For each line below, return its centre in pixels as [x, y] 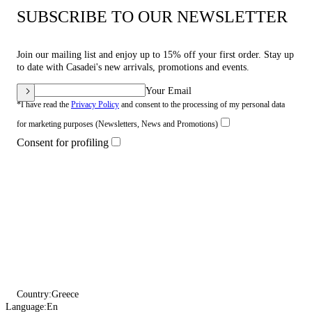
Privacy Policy [95, 104]
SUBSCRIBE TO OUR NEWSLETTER [152, 17]
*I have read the [44, 104]
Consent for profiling [63, 142]
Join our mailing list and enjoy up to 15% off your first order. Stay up [155, 55]
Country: [34, 294]
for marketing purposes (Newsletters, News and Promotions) [117, 124]
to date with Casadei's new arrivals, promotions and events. [133, 67]
